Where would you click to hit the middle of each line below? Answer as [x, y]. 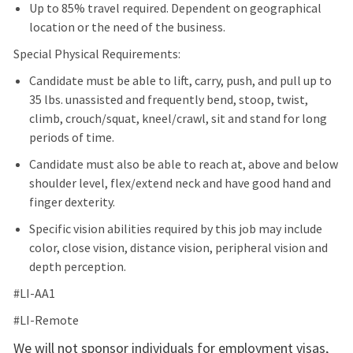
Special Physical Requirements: [97, 54]
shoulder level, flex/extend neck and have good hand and [180, 183]
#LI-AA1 [34, 294]
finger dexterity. [72, 202]
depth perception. [77, 267]
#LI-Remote [46, 320]
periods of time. [71, 137]
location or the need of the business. [127, 27]
